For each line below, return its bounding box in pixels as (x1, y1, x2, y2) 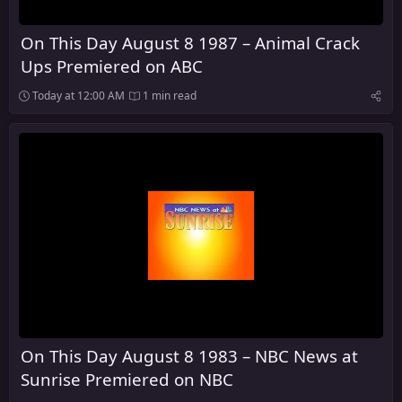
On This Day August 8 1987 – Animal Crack (21, 31, 360, 55)
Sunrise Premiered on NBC (21, 367, 233, 390)
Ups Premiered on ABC (21, 55, 203, 78)
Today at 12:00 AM (32, 88, 125, 104)
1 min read (140, 88, 197, 104)
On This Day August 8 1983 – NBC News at (21, 344, 358, 367)
